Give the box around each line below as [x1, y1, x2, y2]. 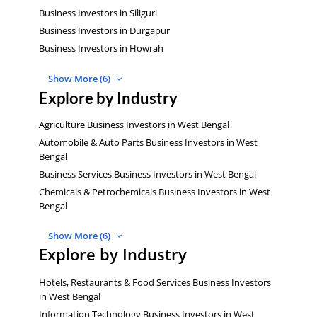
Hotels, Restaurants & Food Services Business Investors [39, 275, 271, 289]
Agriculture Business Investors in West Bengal [39, 117, 229, 131]
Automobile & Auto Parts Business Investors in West [39, 135, 258, 149]
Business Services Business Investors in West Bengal [39, 167, 256, 180]
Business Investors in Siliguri [39, 6, 157, 20]
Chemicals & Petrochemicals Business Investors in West [39, 185, 270, 198]
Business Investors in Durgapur [39, 24, 170, 38]
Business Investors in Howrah [39, 42, 163, 55]
